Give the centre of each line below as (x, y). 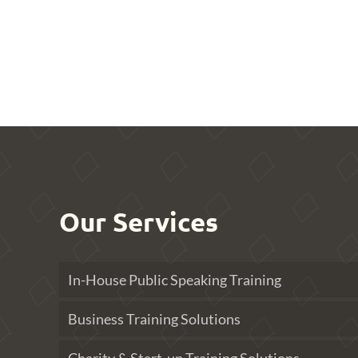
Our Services (139, 222)
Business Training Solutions (154, 319)
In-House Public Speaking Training (175, 280)
